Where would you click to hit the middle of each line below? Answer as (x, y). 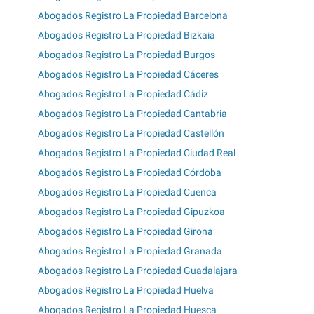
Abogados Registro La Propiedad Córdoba (130, 172)
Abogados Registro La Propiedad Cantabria (132, 113)
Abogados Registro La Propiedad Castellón (131, 133)
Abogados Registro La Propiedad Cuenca (127, 192)
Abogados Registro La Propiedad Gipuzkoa (131, 211)
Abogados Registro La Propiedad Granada (130, 251)
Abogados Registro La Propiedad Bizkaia (127, 35)
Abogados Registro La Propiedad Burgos (127, 54)
